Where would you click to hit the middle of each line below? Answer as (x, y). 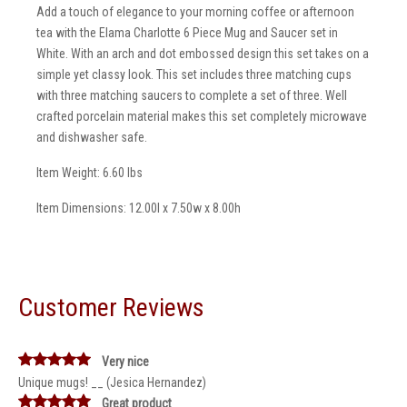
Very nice (125, 362)
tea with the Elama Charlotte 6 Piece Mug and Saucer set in (187, 33)
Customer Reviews (111, 308)
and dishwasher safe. (92, 137)
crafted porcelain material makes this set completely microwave (202, 116)
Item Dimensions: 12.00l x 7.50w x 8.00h (139, 208)
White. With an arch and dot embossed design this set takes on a (203, 54)
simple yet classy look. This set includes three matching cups (194, 74)
